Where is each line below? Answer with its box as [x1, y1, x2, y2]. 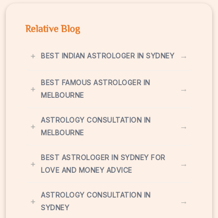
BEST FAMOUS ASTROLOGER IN [41, 78, 150, 87]
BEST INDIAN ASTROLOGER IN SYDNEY [41, 51, 174, 60]
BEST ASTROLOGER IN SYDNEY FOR [41, 153, 165, 162]
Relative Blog [25, 23, 80, 34]
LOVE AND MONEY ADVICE [41, 165, 132, 174]
